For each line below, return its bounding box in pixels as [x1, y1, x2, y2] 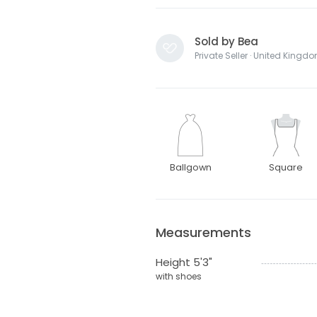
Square [269, 161, 304, 174]
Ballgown [169, 161, 212, 174]
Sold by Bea [194, 34, 258, 50]
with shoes [155, 270, 202, 283]
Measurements [155, 224, 251, 242]
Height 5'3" [155, 255, 212, 270]
